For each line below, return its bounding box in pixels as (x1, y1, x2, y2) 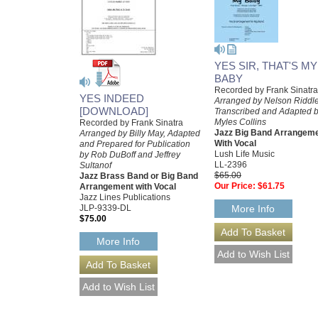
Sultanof (79, 160, 111, 171)
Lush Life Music (214, 149, 275, 160)
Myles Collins (214, 117, 266, 128)
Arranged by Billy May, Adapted (79, 128, 200, 139)
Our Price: (214, 181, 256, 192)
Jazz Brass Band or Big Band (79, 171, 198, 182)
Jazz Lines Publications (79, 192, 170, 203)
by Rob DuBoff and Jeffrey (79, 150, 180, 160)
